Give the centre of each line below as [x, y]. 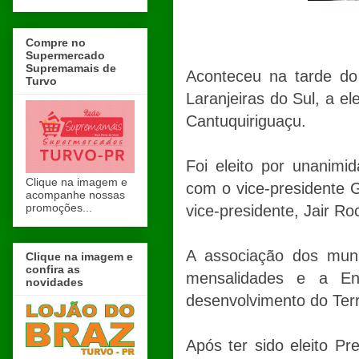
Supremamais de [71, 68]
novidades [54, 282]
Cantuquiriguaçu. [246, 121]
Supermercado [65, 55]
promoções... [59, 207]
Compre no [56, 42]
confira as [53, 269]
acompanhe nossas [75, 194]
